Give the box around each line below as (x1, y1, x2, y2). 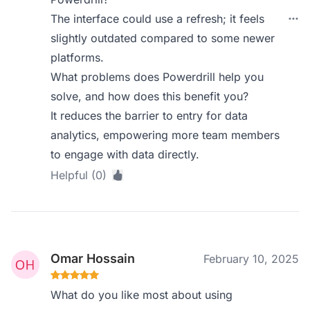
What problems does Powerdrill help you (51, 70, 264, 84)
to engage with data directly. (51, 147, 200, 161)
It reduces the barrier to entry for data (51, 109, 248, 122)
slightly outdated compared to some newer (51, 31, 275, 45)
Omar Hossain (51, 251, 136, 266)
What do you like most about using (51, 288, 233, 302)
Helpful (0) (51, 168, 107, 182)
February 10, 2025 (203, 252, 299, 266)
